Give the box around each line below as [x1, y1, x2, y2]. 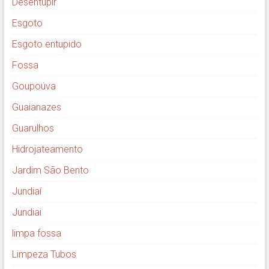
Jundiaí [11, 186, 41, 198]
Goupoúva [11, 80, 56, 92]
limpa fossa [11, 228, 61, 240]
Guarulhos [11, 122, 54, 134]
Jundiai [11, 207, 41, 219]
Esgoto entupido [11, 38, 82, 50]
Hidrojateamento [11, 144, 83, 156]
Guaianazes [11, 101, 61, 113]
